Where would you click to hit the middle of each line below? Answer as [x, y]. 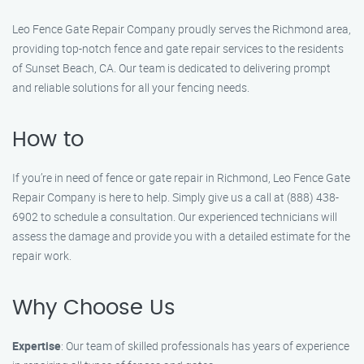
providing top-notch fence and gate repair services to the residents [178, 48]
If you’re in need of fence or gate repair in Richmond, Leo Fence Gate [181, 178]
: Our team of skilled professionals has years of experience [205, 346]
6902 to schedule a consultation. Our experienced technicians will [175, 217]
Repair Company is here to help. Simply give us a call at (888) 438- [175, 197]
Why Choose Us [94, 308]
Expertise [37, 346]
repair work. [42, 256]
